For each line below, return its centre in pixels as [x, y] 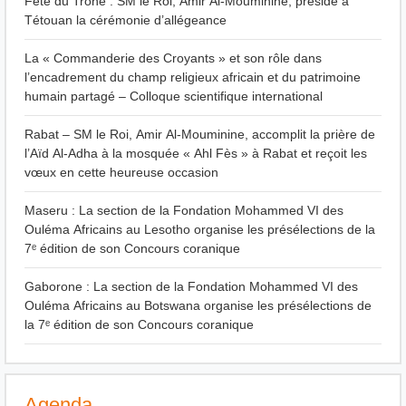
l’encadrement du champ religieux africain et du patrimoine [193, 78]
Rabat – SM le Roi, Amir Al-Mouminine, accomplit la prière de [200, 135]
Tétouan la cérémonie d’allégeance [126, 21]
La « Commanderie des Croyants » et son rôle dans [173, 59]
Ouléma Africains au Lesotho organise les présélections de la [200, 230]
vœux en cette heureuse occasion [121, 173]
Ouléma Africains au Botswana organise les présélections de [198, 306]
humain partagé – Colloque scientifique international [174, 97]
